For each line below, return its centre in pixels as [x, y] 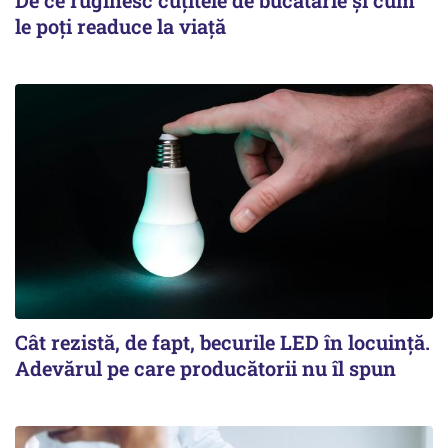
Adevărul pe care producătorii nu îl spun [205, 367]
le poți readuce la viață [120, 25]
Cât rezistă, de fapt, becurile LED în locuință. [222, 341]
